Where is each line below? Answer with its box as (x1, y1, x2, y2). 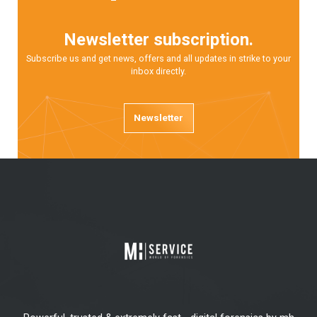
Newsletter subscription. (64, 30, 253, 50)
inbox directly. (131, 65, 186, 76)
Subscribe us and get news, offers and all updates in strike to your (26, 52, 291, 64)
